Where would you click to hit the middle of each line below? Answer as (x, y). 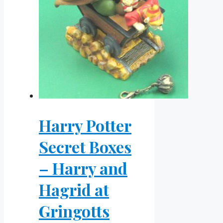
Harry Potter (85, 125)
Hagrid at (74, 189)
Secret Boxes (85, 146)
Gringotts (74, 211)
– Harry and (83, 168)
